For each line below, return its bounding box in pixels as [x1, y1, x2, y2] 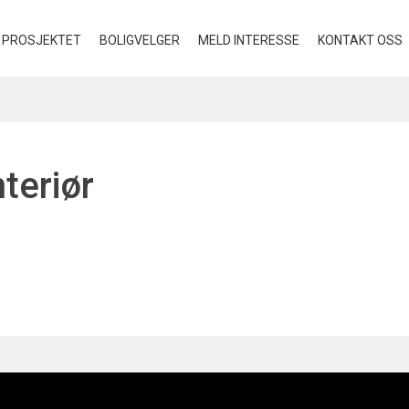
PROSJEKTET [2, 33, 81, 47]
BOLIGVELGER [100, 33, 180, 47]
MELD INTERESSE [198, 33, 299, 47]
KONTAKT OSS [318, 33, 403, 47]
